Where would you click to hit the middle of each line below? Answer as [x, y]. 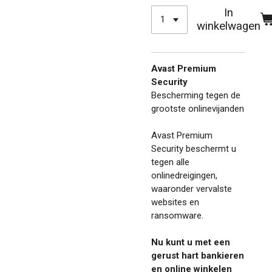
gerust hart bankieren [198, 255]
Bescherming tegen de [196, 95]
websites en [175, 202]
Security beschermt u [194, 148]
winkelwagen [229, 26]
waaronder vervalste [192, 189]
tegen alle [170, 162]
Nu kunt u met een [191, 242]
